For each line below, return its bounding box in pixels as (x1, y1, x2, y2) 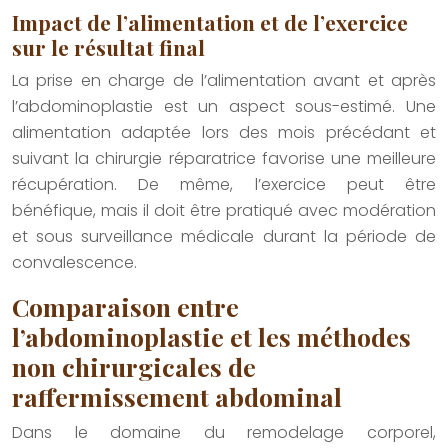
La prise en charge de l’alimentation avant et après (12, 69, 436, 93)
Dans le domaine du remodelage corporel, (12, 421, 436, 445)
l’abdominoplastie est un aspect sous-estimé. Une (12, 95, 436, 119)
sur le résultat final (12, 33, 205, 62)
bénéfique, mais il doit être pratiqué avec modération (12, 199, 436, 223)
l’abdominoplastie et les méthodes (12, 320, 411, 354)
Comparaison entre (12, 290, 239, 324)
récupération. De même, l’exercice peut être (12, 173, 436, 197)
